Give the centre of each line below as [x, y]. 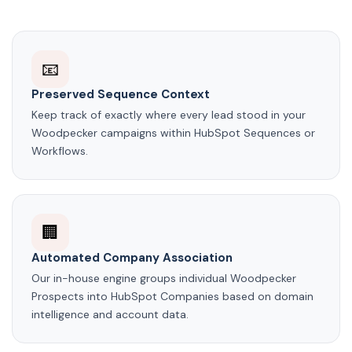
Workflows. [60, 151]
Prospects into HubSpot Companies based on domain [172, 297]
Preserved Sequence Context [121, 95]
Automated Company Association [132, 258]
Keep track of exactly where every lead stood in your [169, 115]
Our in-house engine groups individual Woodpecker [164, 279]
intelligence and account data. [110, 315]
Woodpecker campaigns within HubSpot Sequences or [173, 133]
